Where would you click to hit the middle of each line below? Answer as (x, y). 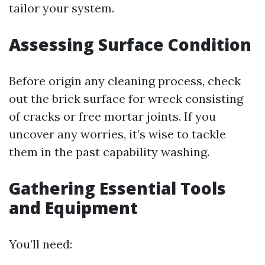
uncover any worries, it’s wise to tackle (117, 134)
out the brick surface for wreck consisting (126, 98)
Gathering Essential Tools (117, 188)
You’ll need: (41, 244)
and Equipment (73, 208)
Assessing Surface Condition (130, 44)
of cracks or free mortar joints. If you (112, 116)
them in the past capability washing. (109, 152)
